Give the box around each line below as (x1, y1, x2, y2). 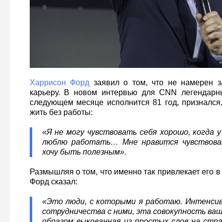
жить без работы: (29, 108, 93, 116)
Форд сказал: (29, 177, 77, 186)
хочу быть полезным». (42, 147, 126, 156)
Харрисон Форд (29, 78, 90, 87)
